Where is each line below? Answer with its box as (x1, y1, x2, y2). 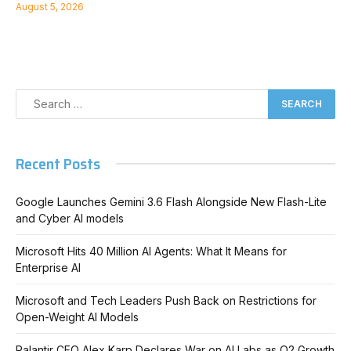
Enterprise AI (16, 260, 81, 274)
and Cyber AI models (16, 211, 124, 225)
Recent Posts (16, 150, 100, 176)
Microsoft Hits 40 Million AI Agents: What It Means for (16, 244, 287, 258)
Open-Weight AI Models (16, 309, 139, 324)
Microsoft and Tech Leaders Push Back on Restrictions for (16, 293, 317, 307)
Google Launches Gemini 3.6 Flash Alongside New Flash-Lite (16, 194, 327, 208)
